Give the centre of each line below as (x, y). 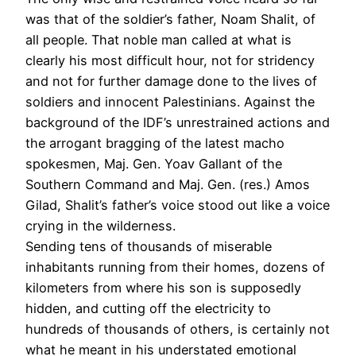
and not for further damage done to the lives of (171, 81)
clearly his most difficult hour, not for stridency (170, 60)
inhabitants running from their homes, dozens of (175, 267)
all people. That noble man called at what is (159, 39)
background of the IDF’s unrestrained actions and (178, 122)
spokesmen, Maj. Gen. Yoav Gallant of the (154, 163)
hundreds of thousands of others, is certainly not (178, 329)
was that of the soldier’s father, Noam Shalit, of (170, 19)
